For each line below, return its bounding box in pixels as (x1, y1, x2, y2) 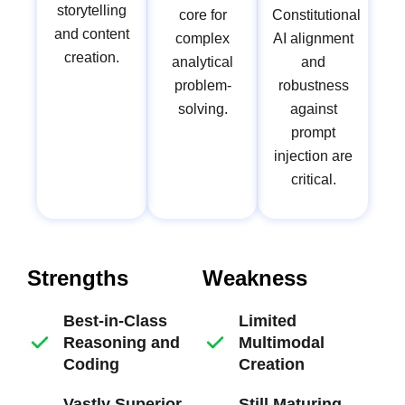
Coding (63, 355, 119, 374)
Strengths (27, 266, 128, 291)
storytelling (56, 3, 127, 19)
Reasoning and (63, 334, 180, 353)
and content (53, 26, 129, 42)
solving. (177, 101, 228, 118)
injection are (274, 148, 353, 165)
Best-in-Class (63, 312, 167, 331)
